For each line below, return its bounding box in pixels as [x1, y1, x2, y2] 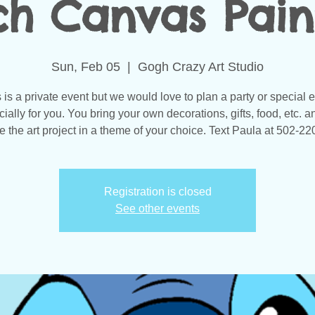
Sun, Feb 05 [51, 60, 120, 75]
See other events [115, 202, 200, 215]
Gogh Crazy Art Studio [138, 60, 264, 75]
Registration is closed [103, 186, 212, 198]
